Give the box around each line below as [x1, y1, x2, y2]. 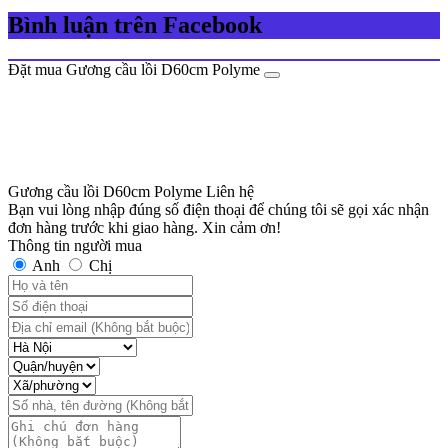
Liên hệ [206, 183, 254, 201]
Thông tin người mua [8, 237, 142, 255]
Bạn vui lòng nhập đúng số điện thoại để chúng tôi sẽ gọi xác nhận [8, 201, 429, 219]
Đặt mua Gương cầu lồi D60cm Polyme [8, 61, 260, 79]
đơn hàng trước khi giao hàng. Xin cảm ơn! [8, 219, 281, 237]
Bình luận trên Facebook [8, 12, 262, 39]
